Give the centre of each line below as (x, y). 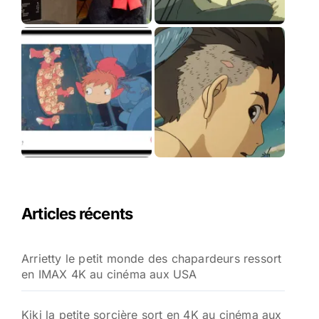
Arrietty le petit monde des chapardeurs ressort (152, 258)
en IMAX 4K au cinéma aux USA (109, 274)
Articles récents (77, 214)
